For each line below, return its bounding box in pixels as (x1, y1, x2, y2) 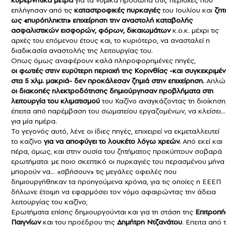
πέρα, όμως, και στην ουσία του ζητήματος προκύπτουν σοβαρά (11, 146, 222, 157)
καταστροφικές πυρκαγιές (74, 5, 160, 16)
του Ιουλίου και (162, 5, 212, 16)
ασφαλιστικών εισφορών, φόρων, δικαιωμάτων (11, 25, 171, 36)
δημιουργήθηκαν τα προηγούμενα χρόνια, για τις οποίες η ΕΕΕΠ (11, 177, 221, 187)
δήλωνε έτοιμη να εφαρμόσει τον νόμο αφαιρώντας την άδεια (11, 187, 216, 197)
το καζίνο (11, 136, 42, 147)
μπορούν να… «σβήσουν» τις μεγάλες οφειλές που (11, 166, 177, 177)
